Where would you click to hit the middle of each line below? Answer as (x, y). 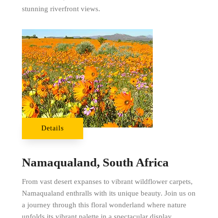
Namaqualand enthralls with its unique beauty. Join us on (109, 193)
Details (52, 128)
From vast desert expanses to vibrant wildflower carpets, (107, 181)
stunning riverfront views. (61, 9)
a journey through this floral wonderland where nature (104, 205)
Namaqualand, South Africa (95, 162)
